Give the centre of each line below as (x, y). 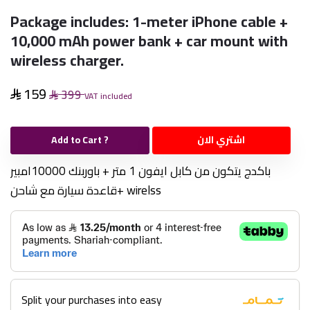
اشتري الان (221, 140)
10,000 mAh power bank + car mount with (149, 40)
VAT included (108, 95)
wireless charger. (67, 60)
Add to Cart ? (80, 140)
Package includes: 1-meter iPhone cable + (149, 21)
